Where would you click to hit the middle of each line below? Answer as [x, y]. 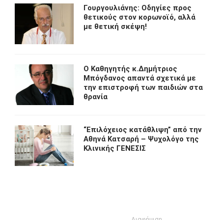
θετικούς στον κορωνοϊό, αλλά [139, 17]
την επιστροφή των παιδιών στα [143, 88]
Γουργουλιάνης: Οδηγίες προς [137, 8]
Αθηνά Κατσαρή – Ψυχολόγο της [141, 139]
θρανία [96, 97]
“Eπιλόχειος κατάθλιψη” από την [143, 130]
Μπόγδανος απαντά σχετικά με [140, 78]
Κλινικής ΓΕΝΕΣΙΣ [115, 149]
